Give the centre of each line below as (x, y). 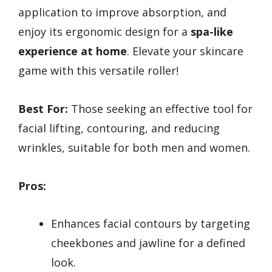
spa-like (212, 32)
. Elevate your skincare (185, 51)
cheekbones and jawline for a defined (148, 243)
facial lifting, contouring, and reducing (119, 128)
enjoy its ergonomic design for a (104, 32)
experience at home (73, 51)
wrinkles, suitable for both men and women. (134, 147)
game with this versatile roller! (98, 71)
